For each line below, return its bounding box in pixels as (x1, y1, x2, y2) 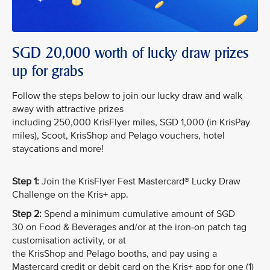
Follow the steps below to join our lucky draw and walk (12, 89, 242, 102)
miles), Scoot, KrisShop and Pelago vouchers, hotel (12, 129, 225, 142)
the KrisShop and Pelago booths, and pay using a (12, 247, 217, 260)
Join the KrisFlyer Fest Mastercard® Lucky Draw (39, 175, 240, 187)
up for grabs (12, 61, 84, 80)
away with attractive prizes (12, 102, 124, 115)
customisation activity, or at (12, 234, 126, 246)
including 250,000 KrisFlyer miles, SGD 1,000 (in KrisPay (12, 116, 250, 128)
